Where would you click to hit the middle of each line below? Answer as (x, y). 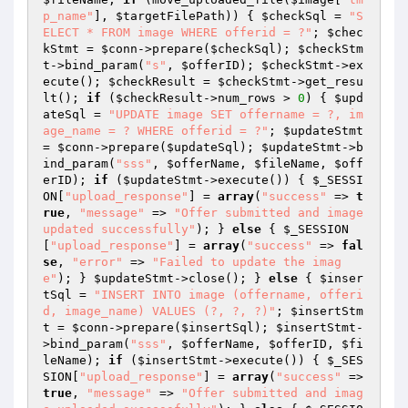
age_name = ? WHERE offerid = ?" (156, 131)
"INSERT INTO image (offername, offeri (229, 295)
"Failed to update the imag (247, 262)
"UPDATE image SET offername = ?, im (236, 114)
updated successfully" (119, 229)
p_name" (68, 16)
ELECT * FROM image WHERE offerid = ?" (178, 32)
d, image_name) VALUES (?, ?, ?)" (159, 311)
